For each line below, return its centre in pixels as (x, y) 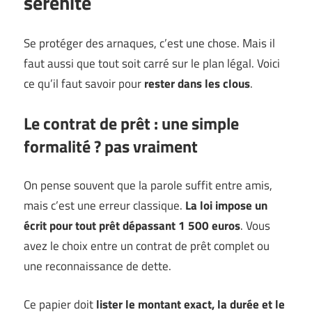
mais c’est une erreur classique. (104, 206)
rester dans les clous (197, 84)
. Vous (255, 226)
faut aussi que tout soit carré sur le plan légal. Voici (152, 64)
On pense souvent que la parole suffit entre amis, (148, 186)
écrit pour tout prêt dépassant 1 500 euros (132, 226)
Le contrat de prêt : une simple (131, 123)
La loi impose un (226, 206)
